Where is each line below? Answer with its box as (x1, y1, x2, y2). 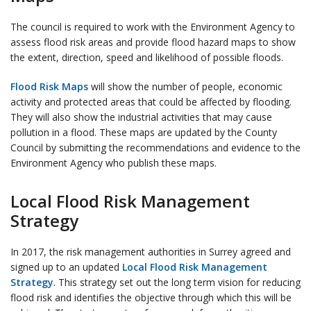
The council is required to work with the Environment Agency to (10, 20, 295, 34)
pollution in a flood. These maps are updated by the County (10, 126, 277, 140)
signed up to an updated (10, 260, 122, 274)
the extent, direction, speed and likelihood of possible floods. (10, 51, 283, 65)
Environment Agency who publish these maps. (10, 156, 217, 170)
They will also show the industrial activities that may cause (10, 110, 272, 124)
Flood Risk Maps (10, 80, 88, 94)
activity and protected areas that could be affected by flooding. (10, 95, 292, 109)
